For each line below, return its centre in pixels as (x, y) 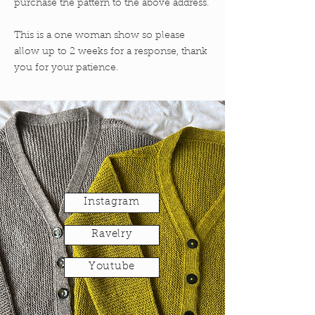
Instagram (112, 202)
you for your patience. (67, 68)
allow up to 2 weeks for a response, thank (111, 52)
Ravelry (112, 235)
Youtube (112, 267)
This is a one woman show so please (99, 36)
